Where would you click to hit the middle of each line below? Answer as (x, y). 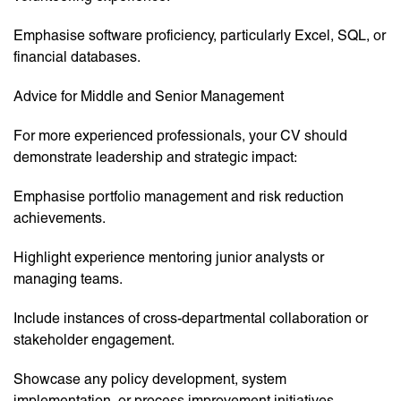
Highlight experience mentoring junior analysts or (169, 258)
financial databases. (77, 57)
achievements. (60, 218)
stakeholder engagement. (94, 340)
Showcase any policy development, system (150, 380)
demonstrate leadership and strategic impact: (155, 158)
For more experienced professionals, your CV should (180, 136)
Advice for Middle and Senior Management (149, 97)
